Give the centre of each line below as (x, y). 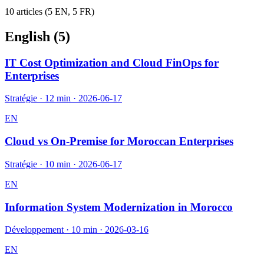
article (27, 11)
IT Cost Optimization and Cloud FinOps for (112, 62)
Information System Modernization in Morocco (119, 207)
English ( (32, 36)
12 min (58, 98)
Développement (34, 230)
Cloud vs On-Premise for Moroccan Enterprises (119, 141)
